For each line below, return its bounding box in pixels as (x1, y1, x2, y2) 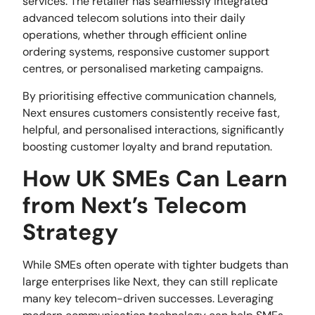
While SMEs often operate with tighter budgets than (22, 257, 289, 273)
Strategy (22, 217, 119, 247)
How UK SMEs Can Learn (22, 164, 288, 194)
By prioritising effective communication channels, (22, 88, 277, 103)
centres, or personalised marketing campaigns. (22, 61, 264, 77)
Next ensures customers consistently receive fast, (22, 105, 281, 120)
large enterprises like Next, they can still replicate (22, 274, 278, 290)
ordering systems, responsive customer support (22, 44, 270, 60)
